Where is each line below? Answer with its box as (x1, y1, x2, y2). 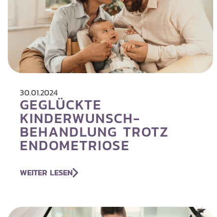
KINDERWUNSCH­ (19, 108, 139, 128)
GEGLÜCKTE (19, 94, 102, 115)
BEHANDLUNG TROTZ (19, 122, 169, 142)
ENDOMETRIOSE (19, 135, 130, 155)
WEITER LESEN (19, 167, 73, 179)
